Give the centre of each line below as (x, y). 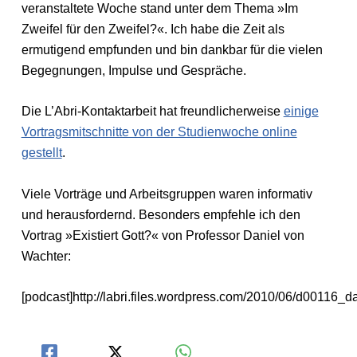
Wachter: (46, 256)
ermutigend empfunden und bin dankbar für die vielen (172, 49)
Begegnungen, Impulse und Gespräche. (133, 70)
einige (301, 112)
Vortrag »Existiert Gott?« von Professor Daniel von (163, 235)
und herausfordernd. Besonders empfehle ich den (161, 214)
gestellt (41, 153)
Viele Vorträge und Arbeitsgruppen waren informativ (167, 194)
